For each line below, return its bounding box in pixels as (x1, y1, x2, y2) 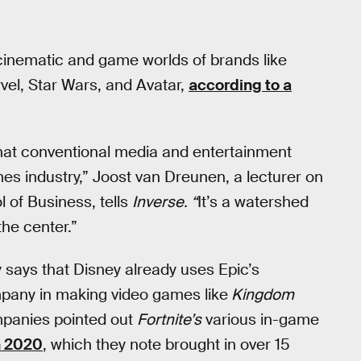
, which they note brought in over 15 (43, 334, 290, 355)
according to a (189, 74, 292, 95)
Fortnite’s (137, 309, 201, 330)
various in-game (201, 309, 319, 330)
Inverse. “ (132, 192, 197, 213)
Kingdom (228, 284, 294, 305)
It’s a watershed (197, 192, 309, 213)
